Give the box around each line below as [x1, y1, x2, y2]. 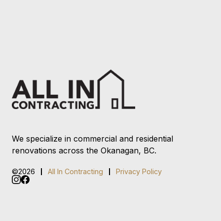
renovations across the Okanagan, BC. [12, 145, 156, 155]
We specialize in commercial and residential [12, 133, 173, 144]
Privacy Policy [116, 167, 162, 176]
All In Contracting [48, 167, 103, 176]
